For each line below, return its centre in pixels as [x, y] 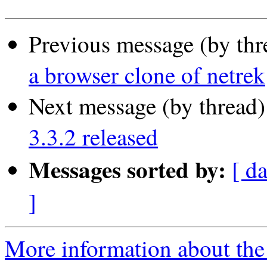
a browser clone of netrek [147, 74]
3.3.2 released [93, 136]
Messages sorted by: [130, 169]
